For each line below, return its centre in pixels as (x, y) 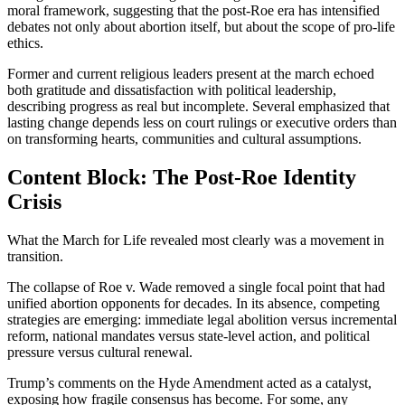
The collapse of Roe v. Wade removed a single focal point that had (196, 287)
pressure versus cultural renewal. (100, 353)
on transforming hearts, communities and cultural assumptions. (184, 139)
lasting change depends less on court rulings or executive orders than (202, 123)
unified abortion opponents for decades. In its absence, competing (193, 304)
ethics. (25, 43)
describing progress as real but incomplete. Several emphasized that (198, 107)
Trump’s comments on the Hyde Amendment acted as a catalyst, (189, 383)
